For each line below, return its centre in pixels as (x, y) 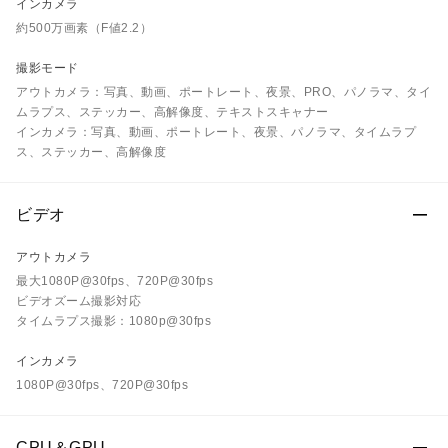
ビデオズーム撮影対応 (78, 301)
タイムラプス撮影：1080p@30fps (113, 321)
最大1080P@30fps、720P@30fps (114, 281)
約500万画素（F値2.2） (84, 28)
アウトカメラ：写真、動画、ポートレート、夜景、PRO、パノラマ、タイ (223, 92)
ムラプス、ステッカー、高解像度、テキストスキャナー (172, 112)
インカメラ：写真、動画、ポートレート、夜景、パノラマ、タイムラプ (216, 132)
